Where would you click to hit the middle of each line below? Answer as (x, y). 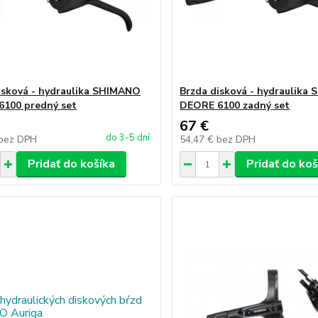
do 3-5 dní (128, 138)
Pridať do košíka (71, 164)
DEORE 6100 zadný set (235, 105)
